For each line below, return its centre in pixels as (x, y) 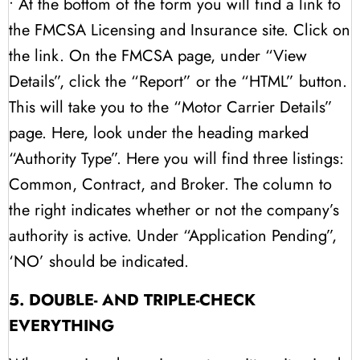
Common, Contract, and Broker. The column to (170, 184)
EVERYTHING (61, 325)
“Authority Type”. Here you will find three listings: (176, 158)
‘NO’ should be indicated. (99, 261)
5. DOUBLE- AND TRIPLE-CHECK (132, 300)
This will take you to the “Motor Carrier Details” (171, 107)
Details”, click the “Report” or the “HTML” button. (178, 81)
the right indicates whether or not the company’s (174, 210)
